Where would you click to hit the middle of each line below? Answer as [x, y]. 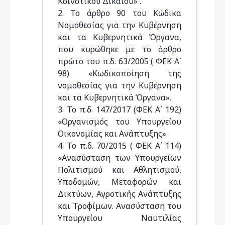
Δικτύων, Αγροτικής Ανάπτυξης [120, 194]
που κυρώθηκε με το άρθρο [120, 49]
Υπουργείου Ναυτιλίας [120, 218]
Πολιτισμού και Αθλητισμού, [120, 170]
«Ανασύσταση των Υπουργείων [120, 158]
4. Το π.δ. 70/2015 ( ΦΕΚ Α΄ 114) [120, 146]
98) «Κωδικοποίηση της [120, 73]
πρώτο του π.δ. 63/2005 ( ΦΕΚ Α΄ [120, 61]
